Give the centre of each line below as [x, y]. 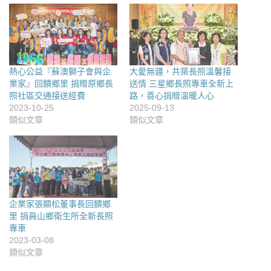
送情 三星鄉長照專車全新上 [181, 84]
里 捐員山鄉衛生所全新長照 [61, 216]
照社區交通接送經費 [47, 96]
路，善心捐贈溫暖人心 [174, 96]
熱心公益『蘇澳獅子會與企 [60, 72]
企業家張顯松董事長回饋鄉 [60, 204]
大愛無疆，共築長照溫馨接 [180, 72]
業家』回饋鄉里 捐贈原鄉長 [61, 84]
